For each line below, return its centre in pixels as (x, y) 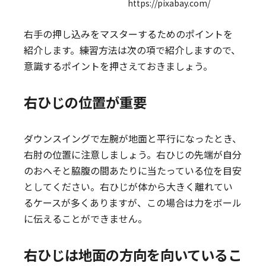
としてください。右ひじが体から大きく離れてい (129, 186)
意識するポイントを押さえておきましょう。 (118, 66)
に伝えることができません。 (86, 218)
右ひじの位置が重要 (85, 102)
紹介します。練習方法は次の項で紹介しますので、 (132, 50)
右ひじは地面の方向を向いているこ (133, 255)
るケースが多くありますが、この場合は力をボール (133, 202)
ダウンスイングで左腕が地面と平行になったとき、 (133, 138)
